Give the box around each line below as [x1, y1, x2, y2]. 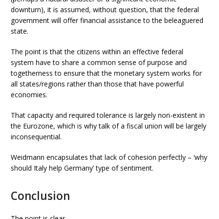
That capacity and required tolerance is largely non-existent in [11, 110, 205, 120]
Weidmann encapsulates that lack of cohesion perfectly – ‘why [11, 153, 208, 162]
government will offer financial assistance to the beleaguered [11, 16, 204, 25]
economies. [11, 90, 48, 99]
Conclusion [11, 188, 70, 203]
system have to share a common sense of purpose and [11, 58, 187, 67]
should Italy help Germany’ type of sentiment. [11, 163, 154, 173]
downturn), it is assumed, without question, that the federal [11, 5, 199, 14]
